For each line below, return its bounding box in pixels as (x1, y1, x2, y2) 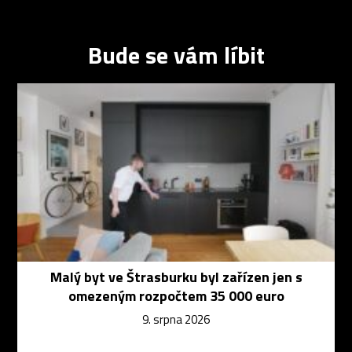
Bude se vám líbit (87, 37, 265, 73)
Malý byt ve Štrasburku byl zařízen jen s (49, 266, 302, 288)
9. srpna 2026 (142, 310, 210, 329)
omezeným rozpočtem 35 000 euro (68, 285, 284, 307)
